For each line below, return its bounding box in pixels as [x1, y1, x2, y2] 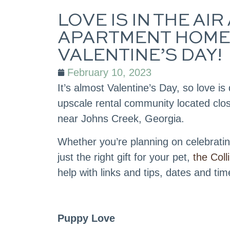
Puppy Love [57, 212, 115, 224]
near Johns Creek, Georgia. [57, 113, 184, 125]
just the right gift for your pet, [57, 151, 193, 163]
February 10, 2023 [67, 67, 151, 79]
